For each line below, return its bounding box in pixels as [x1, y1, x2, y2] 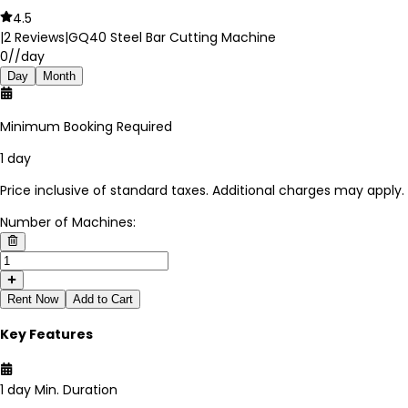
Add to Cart [73, 291, 133, 306]
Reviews [11, 27, 65, 46]
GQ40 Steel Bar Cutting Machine [68, 27, 276, 46]
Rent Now [7, 291, 58, 306]
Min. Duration [35, 380, 117, 399]
